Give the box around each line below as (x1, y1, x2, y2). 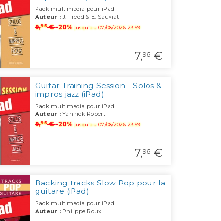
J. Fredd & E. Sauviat (60, 13, 119, 21)
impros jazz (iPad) (35, 89, 105, 99)
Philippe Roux (60, 208, 102, 215)
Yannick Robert (60, 110, 106, 118)
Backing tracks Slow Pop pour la (35, 178, 166, 188)
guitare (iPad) (35, 186, 90, 196)
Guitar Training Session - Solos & (35, 81, 162, 91)
